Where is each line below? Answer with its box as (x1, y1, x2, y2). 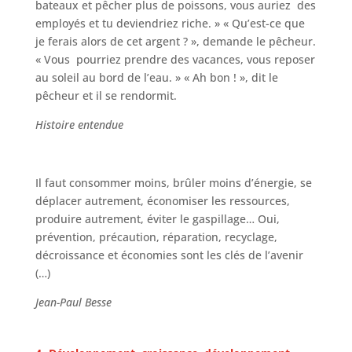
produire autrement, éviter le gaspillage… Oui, (35, 211, 280, 226)
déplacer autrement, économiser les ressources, (35, 193, 290, 208)
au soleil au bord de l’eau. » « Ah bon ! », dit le (35, 70, 278, 85)
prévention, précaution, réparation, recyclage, (35, 229, 277, 244)
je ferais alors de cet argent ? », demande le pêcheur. (35, 34, 316, 49)
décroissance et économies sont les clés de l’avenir (35, 247, 303, 262)
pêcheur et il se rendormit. (35, 88, 177, 103)
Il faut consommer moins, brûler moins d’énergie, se (35, 175, 312, 190)
